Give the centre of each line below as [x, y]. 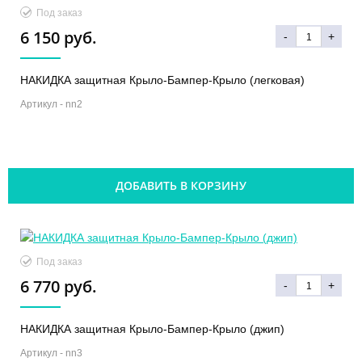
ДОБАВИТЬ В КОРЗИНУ [181, 185]
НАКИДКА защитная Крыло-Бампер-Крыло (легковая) [162, 80]
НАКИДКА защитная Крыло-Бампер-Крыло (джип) [152, 328]
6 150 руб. [59, 37]
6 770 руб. [59, 286]
